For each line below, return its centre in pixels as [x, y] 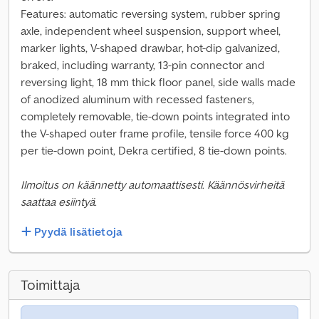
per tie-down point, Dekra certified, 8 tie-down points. [154, 150]
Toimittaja [50, 285]
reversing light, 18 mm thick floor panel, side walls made [158, 82]
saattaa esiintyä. [59, 202]
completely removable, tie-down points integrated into [155, 116]
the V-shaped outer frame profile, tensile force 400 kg [155, 133]
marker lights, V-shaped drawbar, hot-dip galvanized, [150, 48]
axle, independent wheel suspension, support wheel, [151, 31]
